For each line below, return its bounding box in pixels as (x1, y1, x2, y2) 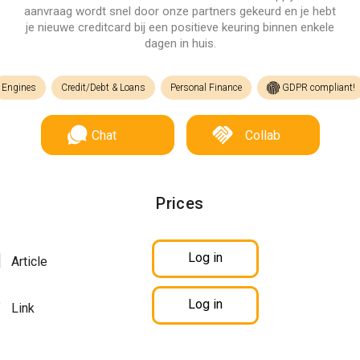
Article (8, 254, 47, 269)
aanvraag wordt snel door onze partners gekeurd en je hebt (24, 4, 336, 18)
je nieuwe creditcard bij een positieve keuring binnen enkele (26, 20, 334, 35)
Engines (2, 82, 36, 93)
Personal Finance (170, 82, 242, 93)
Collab (244, 128, 280, 143)
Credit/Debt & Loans (61, 82, 145, 93)
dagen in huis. (144, 36, 216, 51)
